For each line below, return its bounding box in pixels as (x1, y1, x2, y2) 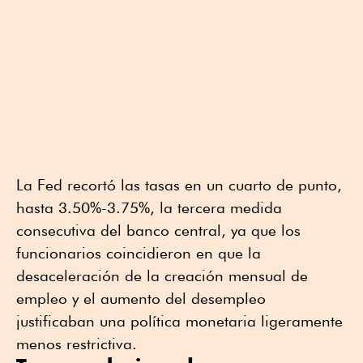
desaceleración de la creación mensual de (16, 267, 308, 285)
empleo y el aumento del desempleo (16, 289, 266, 308)
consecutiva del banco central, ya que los (16, 221, 301, 240)
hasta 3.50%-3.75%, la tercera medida (16, 199, 282, 217)
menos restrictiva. (16, 335, 137, 353)
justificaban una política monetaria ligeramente (16, 312, 343, 331)
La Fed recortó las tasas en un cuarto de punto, (16, 176, 342, 194)
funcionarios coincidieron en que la (16, 244, 261, 263)
